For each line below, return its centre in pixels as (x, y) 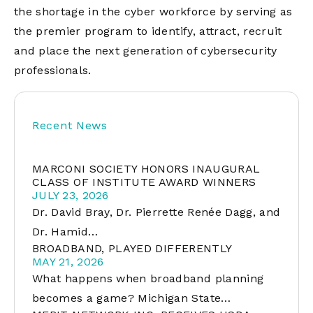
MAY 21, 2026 (68, 262)
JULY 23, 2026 (71, 195)
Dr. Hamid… (65, 232)
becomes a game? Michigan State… (132, 298)
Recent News (70, 125)
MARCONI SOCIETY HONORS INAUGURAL (146, 169)
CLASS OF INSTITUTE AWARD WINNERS (144, 182)
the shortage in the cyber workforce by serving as (153, 12)
